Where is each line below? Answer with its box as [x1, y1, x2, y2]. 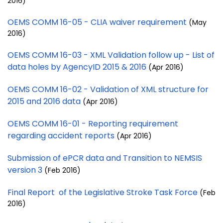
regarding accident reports [7, 129, 116, 141]
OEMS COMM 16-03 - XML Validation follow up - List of [7, 49, 215, 61]
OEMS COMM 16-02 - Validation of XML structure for [7, 83, 209, 95]
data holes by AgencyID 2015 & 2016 [7, 61, 148, 73]
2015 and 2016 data [7, 95, 83, 107]
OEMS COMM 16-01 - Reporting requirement [7, 117, 178, 129]
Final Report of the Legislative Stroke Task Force [7, 186, 200, 198]
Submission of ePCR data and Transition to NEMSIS [7, 152, 202, 164]
